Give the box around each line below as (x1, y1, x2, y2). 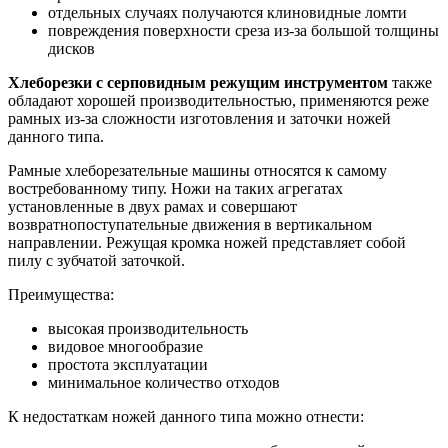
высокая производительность (48, 320, 248, 338)
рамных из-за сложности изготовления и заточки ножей (8, 110, 391, 128)
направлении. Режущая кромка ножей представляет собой (8, 234, 406, 252)
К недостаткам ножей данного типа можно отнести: (8, 408, 364, 426)
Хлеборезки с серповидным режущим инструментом (8, 74, 388, 92)
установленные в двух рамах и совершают (8, 198, 297, 216)
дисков (48, 40, 95, 58)
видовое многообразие (48, 338, 203, 356)
